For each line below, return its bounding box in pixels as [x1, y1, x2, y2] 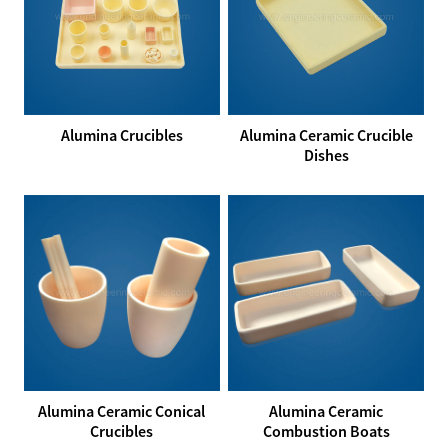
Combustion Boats [262, 421, 390, 442]
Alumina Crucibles [60, 124, 183, 145]
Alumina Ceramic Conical [38, 401, 206, 422]
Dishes [303, 144, 349, 165]
